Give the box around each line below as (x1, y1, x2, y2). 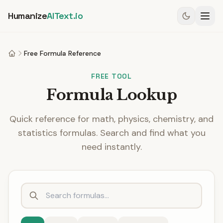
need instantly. (81, 141, 142, 153)
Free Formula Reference (24, 49, 101, 58)
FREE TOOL (91, 72, 132, 81)
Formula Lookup (46, 86, 177, 104)
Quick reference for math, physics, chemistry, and (9, 113, 214, 125)
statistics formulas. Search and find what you (17, 127, 206, 139)
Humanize (8, 10, 47, 21)
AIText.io (47, 10, 83, 21)
